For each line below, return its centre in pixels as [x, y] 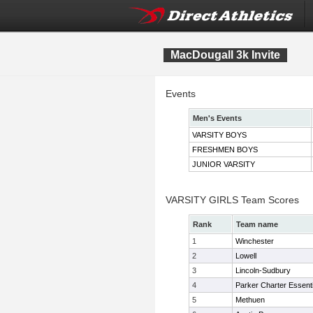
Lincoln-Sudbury [263, 270]
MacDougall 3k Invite [225, 55]
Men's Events [217, 118]
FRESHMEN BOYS [225, 150]
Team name [257, 224]
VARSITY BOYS [219, 135]
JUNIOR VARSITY [224, 164]
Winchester [255, 241]
